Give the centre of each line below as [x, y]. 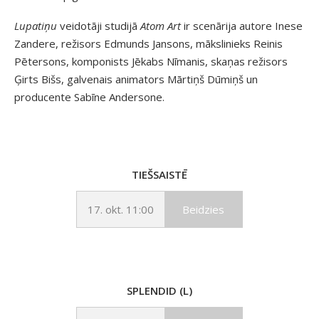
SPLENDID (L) [159, 290]
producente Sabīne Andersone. [89, 96]
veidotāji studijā [99, 25]
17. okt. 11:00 [121, 209]
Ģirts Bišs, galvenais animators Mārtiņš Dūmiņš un [136, 79]
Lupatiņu [36, 25]
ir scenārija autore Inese [242, 25]
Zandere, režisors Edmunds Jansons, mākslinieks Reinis [148, 43]
